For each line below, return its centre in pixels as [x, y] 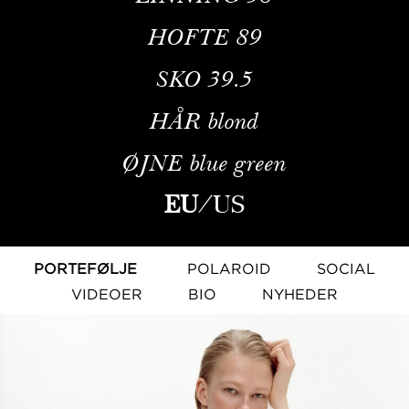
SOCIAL [346, 268]
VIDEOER [107, 294]
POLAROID [229, 268]
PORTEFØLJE [85, 268]
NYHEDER [300, 294]
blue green [238, 162]
